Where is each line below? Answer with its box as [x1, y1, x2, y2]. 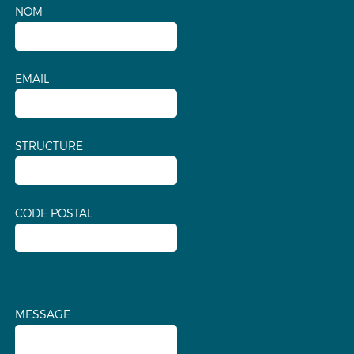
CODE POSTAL [14, 205, 92, 220]
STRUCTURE [14, 138, 83, 153]
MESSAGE [14, 307, 70, 321]
